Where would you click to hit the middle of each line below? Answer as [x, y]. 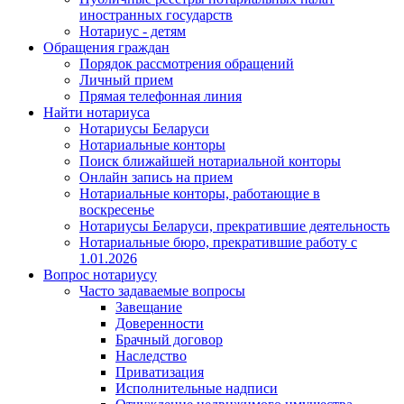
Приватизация [160, 372]
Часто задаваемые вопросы [162, 290]
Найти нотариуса [96, 112]
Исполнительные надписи [197, 388]
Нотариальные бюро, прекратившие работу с [218, 242]
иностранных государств [156, 14]
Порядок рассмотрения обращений [187, 63]
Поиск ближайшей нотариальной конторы [210, 161]
